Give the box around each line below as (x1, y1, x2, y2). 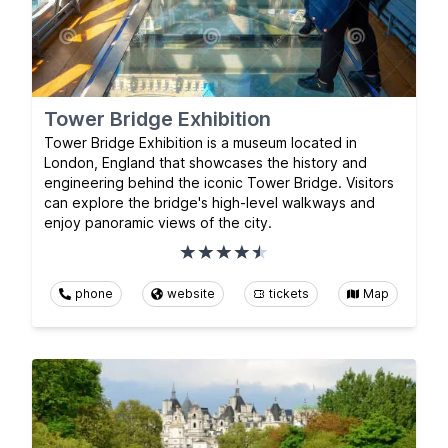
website (167, 285, 215, 301)
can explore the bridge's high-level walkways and (44, 193, 375, 211)
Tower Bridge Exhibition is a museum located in (44, 133, 357, 151)
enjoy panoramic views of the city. (44, 213, 272, 231)
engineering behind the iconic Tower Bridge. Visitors (44, 173, 394, 191)
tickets (269, 285, 309, 301)
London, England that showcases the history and (44, 153, 367, 171)
